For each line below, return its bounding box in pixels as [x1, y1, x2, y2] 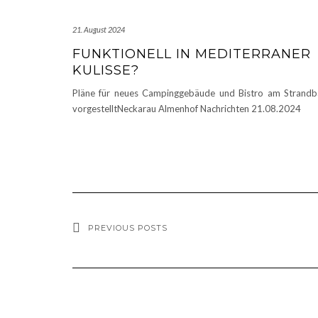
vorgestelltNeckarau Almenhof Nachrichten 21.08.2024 [72, 103, 301, 115]
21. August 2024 [72, 25, 125, 35]
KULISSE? [72, 62, 139, 79]
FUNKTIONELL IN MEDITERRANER [72, 46, 311, 62]
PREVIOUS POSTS [88, 223, 168, 234]
